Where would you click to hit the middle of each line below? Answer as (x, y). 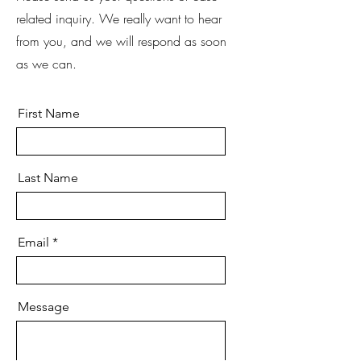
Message (44, 307)
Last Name (48, 178)
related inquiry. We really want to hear (119, 19)
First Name (49, 113)
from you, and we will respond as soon (121, 41)
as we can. (46, 64)
